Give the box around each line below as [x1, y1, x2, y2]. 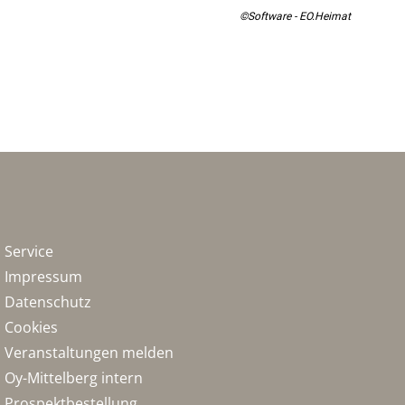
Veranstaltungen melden [5, 343, 174, 363]
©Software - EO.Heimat [239, 9, 351, 23]
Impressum [5, 267, 83, 287]
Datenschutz [5, 292, 92, 312]
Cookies [5, 317, 59, 337]
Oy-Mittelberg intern [5, 368, 144, 388]
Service [5, 241, 54, 261]
